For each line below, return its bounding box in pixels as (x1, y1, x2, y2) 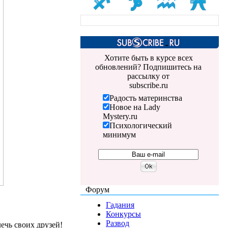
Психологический (109, 121, 172, 130)
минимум (102, 130, 136, 139)
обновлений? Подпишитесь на (95, 62, 202, 71)
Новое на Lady (109, 102, 160, 111)
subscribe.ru (129, 80, 168, 90)
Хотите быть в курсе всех (104, 53, 193, 62)
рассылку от (127, 71, 169, 80)
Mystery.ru (102, 111, 137, 121)
